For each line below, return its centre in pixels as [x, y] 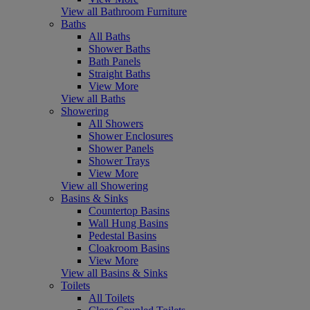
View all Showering [104, 186]
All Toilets [111, 298]
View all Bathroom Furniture [124, 12]
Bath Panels [115, 62]
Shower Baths [119, 49]
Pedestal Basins [122, 236]
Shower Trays [119, 161]
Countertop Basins [129, 211]
